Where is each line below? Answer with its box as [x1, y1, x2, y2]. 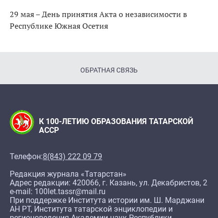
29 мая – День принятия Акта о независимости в [10, 8, 187, 19]
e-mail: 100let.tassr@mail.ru [10, 187, 106, 197]
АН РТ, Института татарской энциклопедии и [10, 204, 173, 214]
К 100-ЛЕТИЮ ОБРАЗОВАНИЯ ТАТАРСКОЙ [39, 117, 193, 127]
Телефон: [10, 152, 43, 162]
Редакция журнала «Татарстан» [10, 169, 127, 179]
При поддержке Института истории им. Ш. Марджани [10, 196, 204, 205]
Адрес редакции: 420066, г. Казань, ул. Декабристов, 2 [10, 178, 207, 188]
